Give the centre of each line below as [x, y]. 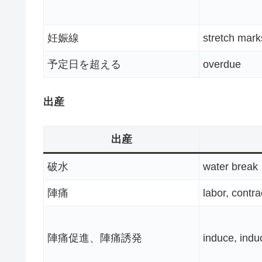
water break [230, 167]
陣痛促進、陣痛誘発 [95, 238]
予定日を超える [84, 64]
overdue [222, 64]
